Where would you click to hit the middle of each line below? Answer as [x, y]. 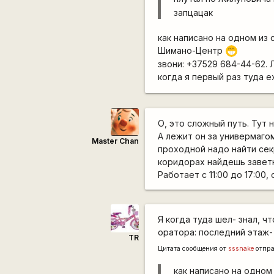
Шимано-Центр [192, 50]
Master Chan [115, 141]
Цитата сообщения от [193, 248]
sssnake [241, 248]
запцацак [194, 12]
